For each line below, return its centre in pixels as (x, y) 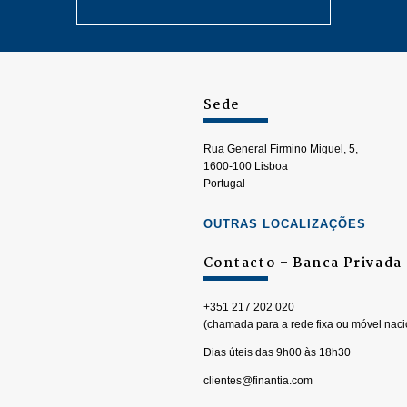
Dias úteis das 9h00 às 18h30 (277, 352)
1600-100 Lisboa (246, 166)
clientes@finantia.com (258, 381)
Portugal (224, 184)
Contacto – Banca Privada (303, 263)
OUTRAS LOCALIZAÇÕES (285, 224)
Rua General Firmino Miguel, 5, (281, 149)
